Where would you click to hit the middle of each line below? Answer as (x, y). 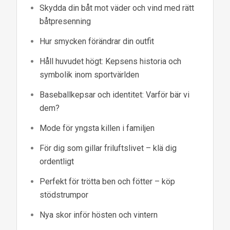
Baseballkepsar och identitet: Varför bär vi (115, 95)
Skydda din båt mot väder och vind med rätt (117, 8)
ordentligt (57, 162)
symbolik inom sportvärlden (90, 75)
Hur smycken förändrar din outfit (97, 42)
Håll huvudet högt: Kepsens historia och (111, 62)
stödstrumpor (64, 195)
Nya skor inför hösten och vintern (99, 215)
